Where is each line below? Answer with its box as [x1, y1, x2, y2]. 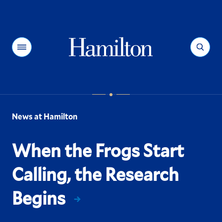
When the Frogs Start [11, 138, 184, 162]
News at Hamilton [11, 111, 77, 121]
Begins [11, 186, 65, 210]
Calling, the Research [11, 162, 179, 186]
